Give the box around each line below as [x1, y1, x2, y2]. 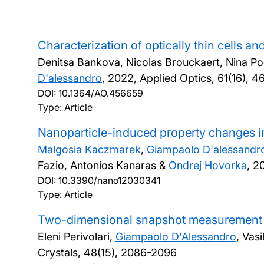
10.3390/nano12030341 [58, 174, 160, 186]
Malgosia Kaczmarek [38, 143, 141, 156]
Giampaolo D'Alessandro [115, 230, 236, 243]
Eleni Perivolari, [38, 230, 115, 243]
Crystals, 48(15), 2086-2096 [38, 246, 177, 259]
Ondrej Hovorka [169, 159, 247, 171]
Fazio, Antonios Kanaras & [38, 159, 169, 171]
